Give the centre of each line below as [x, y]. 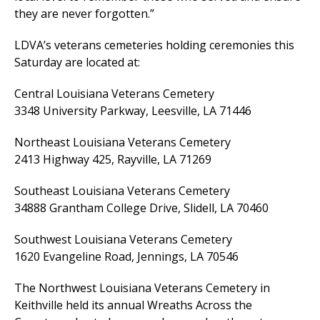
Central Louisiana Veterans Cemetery [114, 94]
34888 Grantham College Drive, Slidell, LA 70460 [141, 208]
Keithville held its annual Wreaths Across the [133, 305]
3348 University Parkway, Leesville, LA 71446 [133, 111]
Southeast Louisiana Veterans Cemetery [122, 191]
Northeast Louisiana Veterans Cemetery [122, 142]
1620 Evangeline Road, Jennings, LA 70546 [126, 257]
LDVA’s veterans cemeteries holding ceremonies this [154, 45]
